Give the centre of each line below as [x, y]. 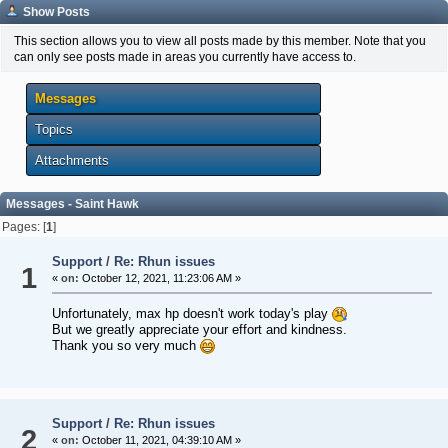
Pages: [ [24, 226]
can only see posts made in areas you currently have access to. [184, 56]
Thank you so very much [125, 346]
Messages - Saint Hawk [72, 204]
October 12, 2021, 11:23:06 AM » [159, 278]
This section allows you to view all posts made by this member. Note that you [219, 40]
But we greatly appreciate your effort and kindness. [199, 330]
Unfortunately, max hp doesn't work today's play [191, 314]
